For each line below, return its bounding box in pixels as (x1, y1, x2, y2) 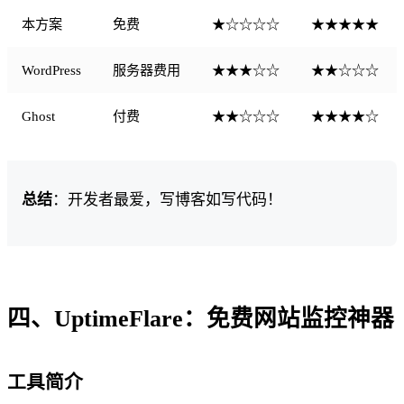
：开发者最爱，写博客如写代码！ (52, 190, 282, 208)
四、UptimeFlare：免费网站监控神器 (7, 305, 394, 332)
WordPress (22, 61, 81, 78)
